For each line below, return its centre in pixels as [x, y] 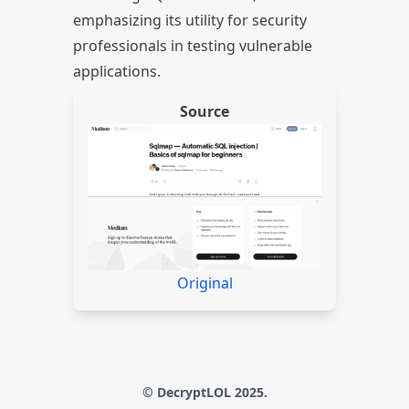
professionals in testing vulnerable [193, 46]
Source [204, 111]
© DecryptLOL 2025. [204, 392]
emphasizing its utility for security [190, 20]
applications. [117, 71]
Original [204, 283]
